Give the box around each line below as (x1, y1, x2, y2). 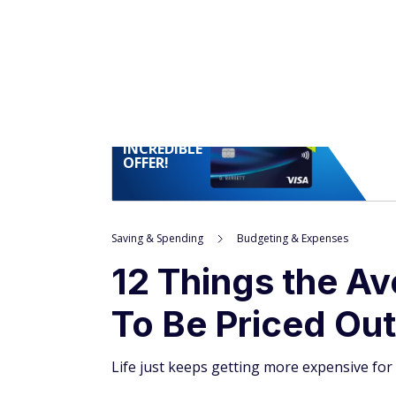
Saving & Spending (111, 84, 203, 99)
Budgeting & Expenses (237, 84, 348, 99)
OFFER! (123, 6, 169, 26)
